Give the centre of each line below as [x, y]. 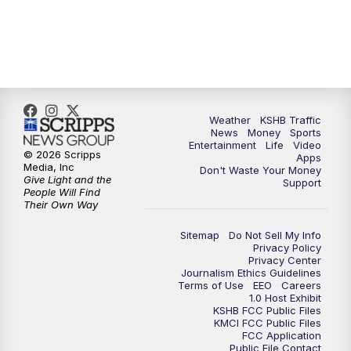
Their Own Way [61, 205]
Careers [301, 285]
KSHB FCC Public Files [267, 310]
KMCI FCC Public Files [268, 322]
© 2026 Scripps [62, 155]
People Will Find [62, 192]
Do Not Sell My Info [275, 235]
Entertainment [223, 145]
